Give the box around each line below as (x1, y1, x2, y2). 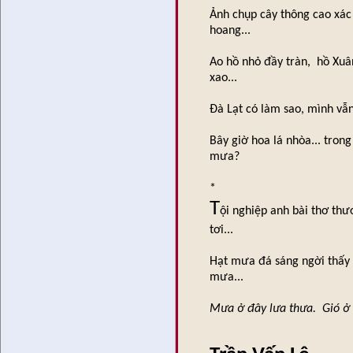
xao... (210, 72, 237, 85)
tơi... (210, 224, 233, 237)
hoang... (210, 24, 251, 38)
